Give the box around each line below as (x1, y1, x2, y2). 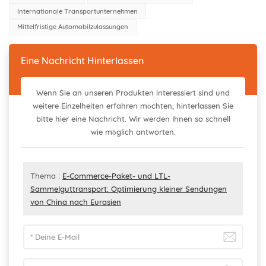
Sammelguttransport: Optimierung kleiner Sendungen (30, 183, 227, 194)
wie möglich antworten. (90, 126, 176, 137)
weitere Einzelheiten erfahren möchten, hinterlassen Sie (33, 100, 233, 110)
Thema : (30, 170, 62, 180)
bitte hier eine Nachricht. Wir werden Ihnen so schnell (36, 113, 230, 123)
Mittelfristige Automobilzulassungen (17, 23, 128, 31)
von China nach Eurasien (30, 197, 121, 207)
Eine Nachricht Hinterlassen (21, 54, 144, 66)
